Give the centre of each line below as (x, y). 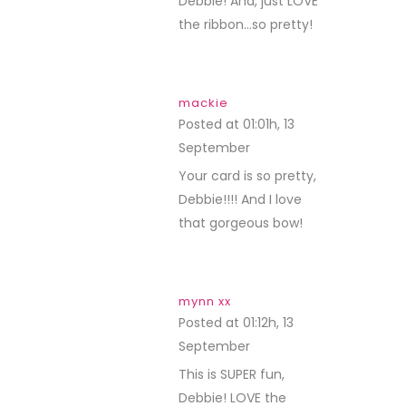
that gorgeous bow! (241, 223)
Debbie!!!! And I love (240, 199)
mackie (203, 103)
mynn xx (205, 301)
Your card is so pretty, (247, 176)
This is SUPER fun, (232, 374)
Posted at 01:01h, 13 (237, 124)
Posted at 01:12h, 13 (236, 323)
